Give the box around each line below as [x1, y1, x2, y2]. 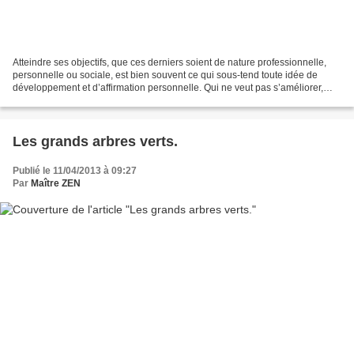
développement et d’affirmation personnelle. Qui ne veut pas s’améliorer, [13, 82, 323, 94]
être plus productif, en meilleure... [13, 95, 155, 107]
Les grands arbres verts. [13, 134, 178, 150]
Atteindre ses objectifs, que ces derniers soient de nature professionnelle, [13, 57, 326, 69]
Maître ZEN [31, 178, 81, 190]
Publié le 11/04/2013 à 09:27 [13, 165, 137, 177]
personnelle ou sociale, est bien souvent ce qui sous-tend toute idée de [13, 70, 318, 81]
